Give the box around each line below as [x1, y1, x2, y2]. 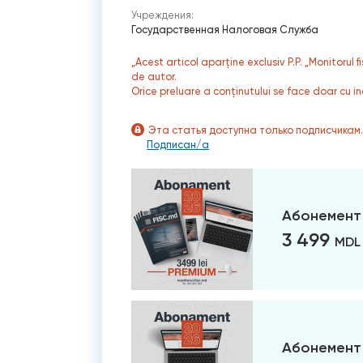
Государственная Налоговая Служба [131, 23, 319, 36]
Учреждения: [131, 8, 194, 21]
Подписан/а [147, 138, 210, 151]
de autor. [131, 70, 177, 83]
